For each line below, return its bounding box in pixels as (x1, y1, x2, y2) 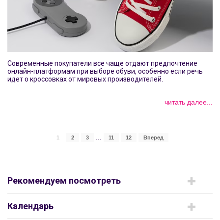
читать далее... (165, 98, 213, 106)
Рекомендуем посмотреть (7, 175, 121, 186)
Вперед (143, 134, 164, 140)
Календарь (7, 200, 54, 211)
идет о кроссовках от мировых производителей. (7, 75, 163, 83)
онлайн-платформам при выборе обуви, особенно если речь (7, 67, 203, 75)
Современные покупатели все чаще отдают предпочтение (7, 59, 197, 67)
